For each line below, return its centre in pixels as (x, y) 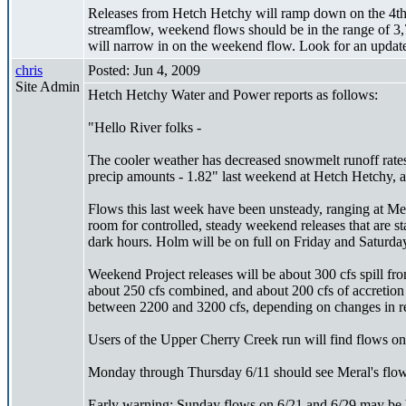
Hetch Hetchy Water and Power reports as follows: (233, 94)
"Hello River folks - (145, 127)
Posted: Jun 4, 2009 (144, 70)
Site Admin (48, 86)
